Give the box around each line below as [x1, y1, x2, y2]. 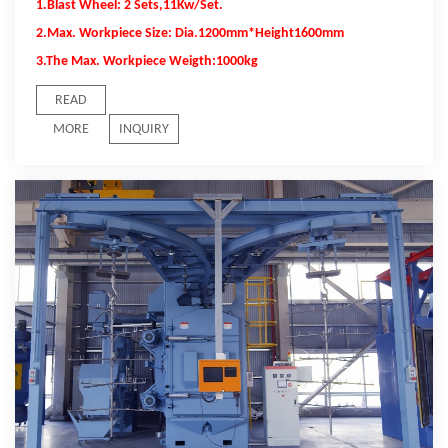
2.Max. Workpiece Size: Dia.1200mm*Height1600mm [35, 25, 344, 41]
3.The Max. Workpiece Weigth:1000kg [35, 53, 258, 69]
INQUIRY [118, 121, 169, 137]
